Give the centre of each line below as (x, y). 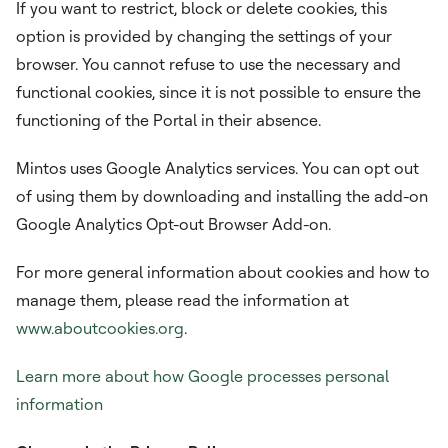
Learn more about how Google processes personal (202, 376)
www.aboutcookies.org (100, 328)
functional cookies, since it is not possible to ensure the (218, 92)
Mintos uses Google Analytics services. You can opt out (217, 168)
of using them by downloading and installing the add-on (222, 196)
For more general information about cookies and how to (223, 272)
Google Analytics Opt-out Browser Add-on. (173, 224)
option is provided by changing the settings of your (204, 36)
